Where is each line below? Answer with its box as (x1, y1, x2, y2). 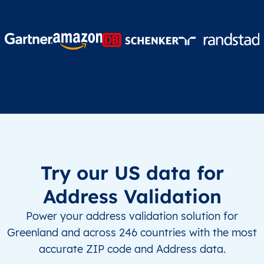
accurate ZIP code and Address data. (38, 242, 226, 256)
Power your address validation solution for (26, 209, 238, 223)
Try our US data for (40, 160, 224, 184)
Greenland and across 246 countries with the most (7, 225, 257, 239)
